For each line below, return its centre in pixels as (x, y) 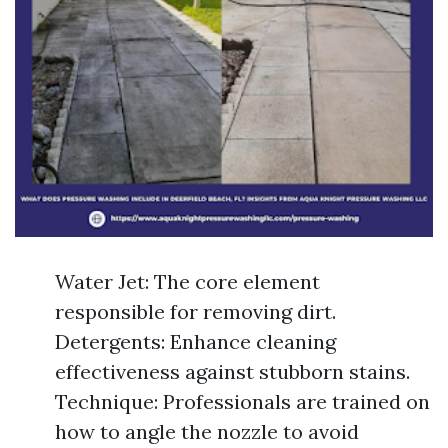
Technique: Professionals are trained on (242, 401)
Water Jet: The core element (187, 281)
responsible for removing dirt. (195, 311)
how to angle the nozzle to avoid (207, 431)
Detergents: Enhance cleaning (195, 341)
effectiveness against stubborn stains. (232, 371)
